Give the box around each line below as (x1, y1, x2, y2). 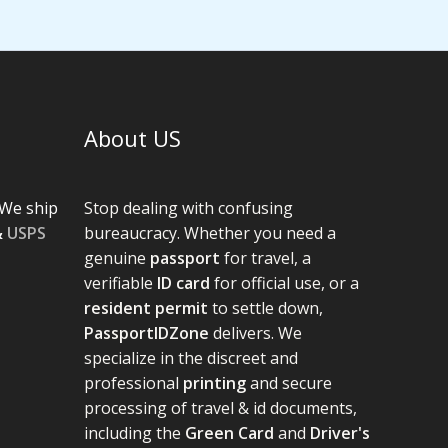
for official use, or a (209, 271, 359, 294)
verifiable (83, 271, 157, 294)
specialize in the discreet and (83, 346, 298, 369)
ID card (156, 271, 210, 294)
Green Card (184, 421, 274, 444)
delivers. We (208, 321, 302, 344)
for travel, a (219, 246, 311, 269)
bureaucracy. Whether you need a (83, 221, 336, 244)
